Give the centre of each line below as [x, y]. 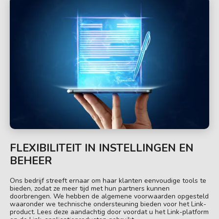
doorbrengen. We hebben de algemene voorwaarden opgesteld [109, 196]
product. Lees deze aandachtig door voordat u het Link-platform [109, 212]
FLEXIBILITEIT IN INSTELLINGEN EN [102, 148]
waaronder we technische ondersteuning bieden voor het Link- [108, 204]
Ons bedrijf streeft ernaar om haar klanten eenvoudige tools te [108, 180]
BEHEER [31, 161]
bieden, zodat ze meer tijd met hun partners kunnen [90, 188]
